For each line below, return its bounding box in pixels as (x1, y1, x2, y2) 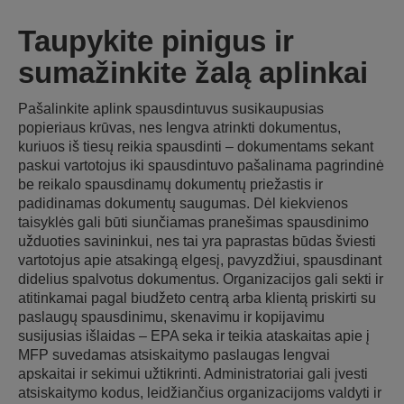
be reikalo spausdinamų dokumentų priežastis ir (18, 176, 323, 192)
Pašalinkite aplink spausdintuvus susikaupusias (18, 100, 324, 116)
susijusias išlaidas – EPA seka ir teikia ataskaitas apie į (18, 327, 370, 344)
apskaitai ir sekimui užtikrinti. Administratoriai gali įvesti (18, 365, 368, 381)
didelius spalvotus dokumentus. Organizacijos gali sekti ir (18, 271, 383, 287)
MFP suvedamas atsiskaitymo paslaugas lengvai (18, 346, 330, 363)
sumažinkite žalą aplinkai (18, 55, 368, 89)
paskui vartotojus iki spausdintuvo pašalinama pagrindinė (18, 157, 384, 173)
